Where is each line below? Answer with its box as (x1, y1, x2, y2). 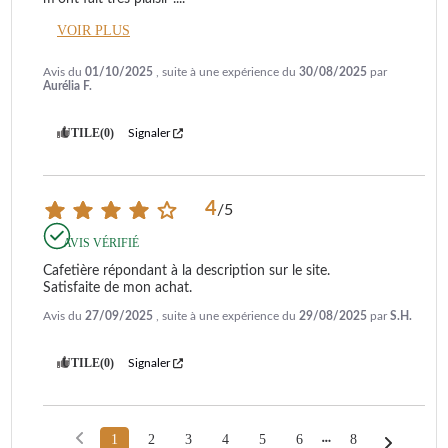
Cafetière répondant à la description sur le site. (43, 264, 330, 279)
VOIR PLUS (57, 23, 130, 39)
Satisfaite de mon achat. (43, 281, 192, 296)
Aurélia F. (43, 80, 92, 93)
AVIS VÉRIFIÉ (63, 236, 139, 251)
